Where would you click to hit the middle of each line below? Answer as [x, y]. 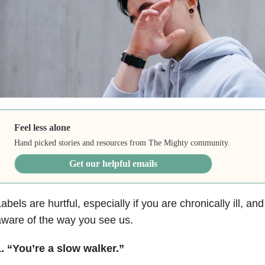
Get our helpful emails [114, 163]
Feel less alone [43, 127]
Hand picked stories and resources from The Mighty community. [122, 143]
